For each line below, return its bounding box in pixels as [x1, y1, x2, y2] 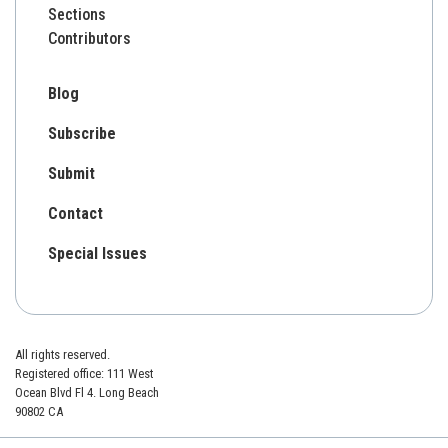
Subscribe [48, 123, 116, 143]
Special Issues [48, 243, 147, 263]
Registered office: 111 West [15, 365, 153, 381]
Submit [48, 163, 95, 183]
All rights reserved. [15, 346, 110, 362]
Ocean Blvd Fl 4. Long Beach [15, 384, 159, 400]
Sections [48, 4, 106, 24]
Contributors [48, 28, 131, 48]
